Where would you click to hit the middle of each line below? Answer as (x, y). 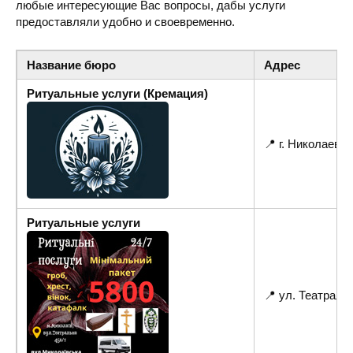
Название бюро (71, 65)
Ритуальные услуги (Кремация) (117, 94)
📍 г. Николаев (302, 144)
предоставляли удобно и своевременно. (125, 22)
